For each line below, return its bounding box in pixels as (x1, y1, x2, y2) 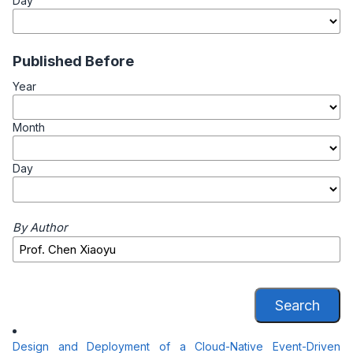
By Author (13, 221, 68, 236)
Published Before (13, 52, 134, 70)
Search (275, 296, 320, 314)
